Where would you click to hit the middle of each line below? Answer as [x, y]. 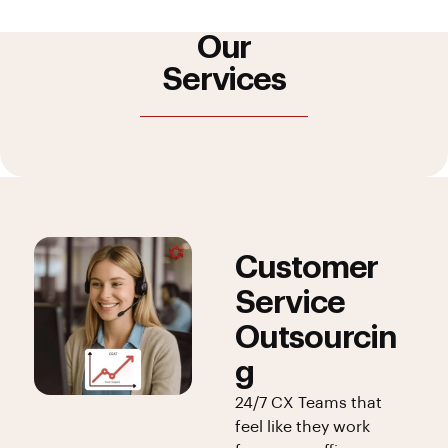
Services [224, 79]
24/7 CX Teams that [309, 402]
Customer [307, 267]
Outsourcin [316, 337]
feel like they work [303, 426]
